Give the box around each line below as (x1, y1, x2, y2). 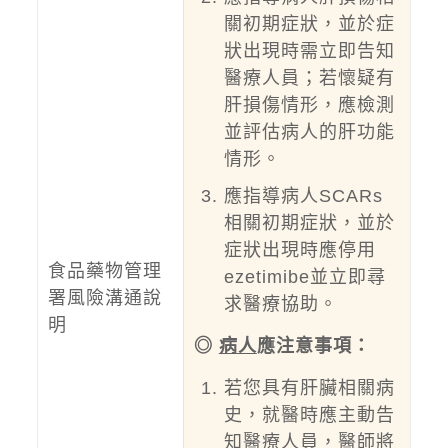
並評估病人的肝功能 (223, 122, 395, 142)
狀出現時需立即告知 (223, 41, 395, 61)
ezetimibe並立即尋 (223, 267, 386, 287)
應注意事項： (256, 336, 371, 356)
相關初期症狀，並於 (223, 213, 395, 233)
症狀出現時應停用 (223, 240, 376, 260)
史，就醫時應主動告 (223, 405, 395, 425)
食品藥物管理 (47, 261, 162, 281)
